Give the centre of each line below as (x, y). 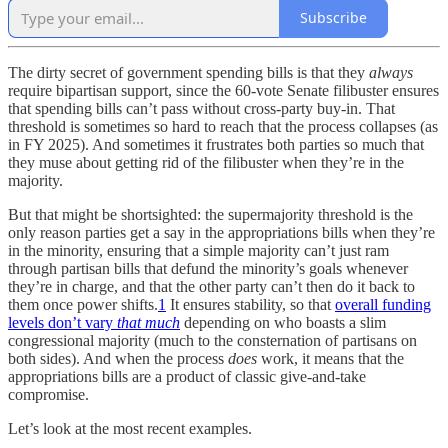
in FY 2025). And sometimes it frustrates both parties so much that (216, 144)
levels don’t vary (62, 322)
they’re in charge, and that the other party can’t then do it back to (211, 286)
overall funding (383, 304)
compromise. (48, 394)
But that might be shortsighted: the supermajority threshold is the (210, 214)
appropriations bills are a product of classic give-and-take (187, 376)
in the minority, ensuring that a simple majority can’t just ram (198, 250)
